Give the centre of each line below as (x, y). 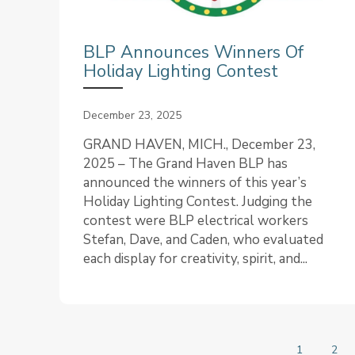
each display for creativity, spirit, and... (195, 259)
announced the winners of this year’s (195, 183)
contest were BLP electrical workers (196, 221)
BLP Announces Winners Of (193, 53)
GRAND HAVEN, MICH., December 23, (199, 145)
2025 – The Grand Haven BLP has (185, 164)
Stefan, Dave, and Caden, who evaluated (203, 240)
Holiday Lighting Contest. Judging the (198, 202)
